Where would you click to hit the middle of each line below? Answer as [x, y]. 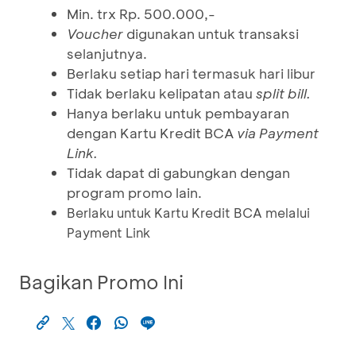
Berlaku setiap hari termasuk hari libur [191, 73]
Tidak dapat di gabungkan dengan [178, 172]
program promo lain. [134, 192]
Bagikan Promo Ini [101, 282]
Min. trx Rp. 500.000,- [141, 14]
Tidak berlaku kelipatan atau [161, 93]
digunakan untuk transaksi [211, 33]
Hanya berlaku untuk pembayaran [178, 113]
